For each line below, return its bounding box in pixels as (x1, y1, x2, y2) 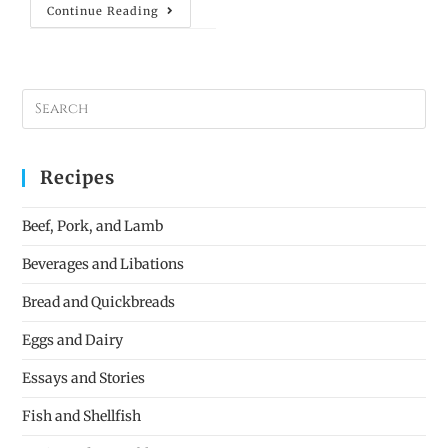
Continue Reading (47, 3, 160, 18)
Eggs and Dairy (22, 330, 124, 349)
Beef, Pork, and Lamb (22, 216, 164, 235)
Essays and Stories (22, 368, 146, 387)
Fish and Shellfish (22, 406, 142, 425)
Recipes (40, 165, 116, 189)
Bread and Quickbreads (22, 292, 176, 311)
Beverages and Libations (22, 254, 185, 273)
